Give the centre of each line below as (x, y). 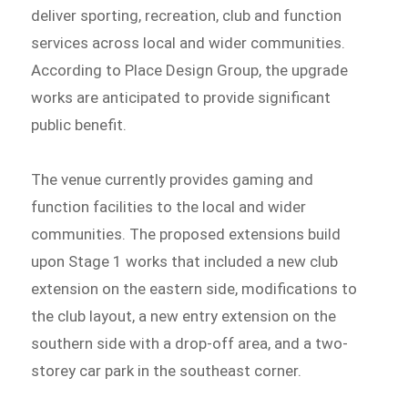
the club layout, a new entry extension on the (184, 316)
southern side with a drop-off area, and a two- (190, 344)
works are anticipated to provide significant (181, 98)
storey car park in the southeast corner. (167, 371)
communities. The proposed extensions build (186, 235)
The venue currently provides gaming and (173, 180)
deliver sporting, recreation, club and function (187, 16)
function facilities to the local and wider (169, 207)
